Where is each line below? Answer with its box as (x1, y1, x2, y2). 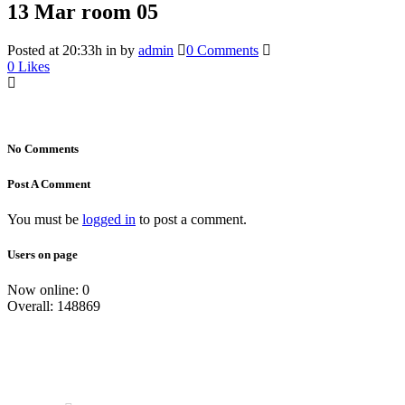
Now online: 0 (7, 282, 89, 298)
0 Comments (186, 42, 259, 59)
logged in (82, 211, 136, 227)
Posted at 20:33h (7, 42, 102, 59)
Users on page (7, 247, 78, 261)
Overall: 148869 (7, 298, 100, 315)
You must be (7, 211, 82, 227)
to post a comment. (136, 211, 247, 227)
